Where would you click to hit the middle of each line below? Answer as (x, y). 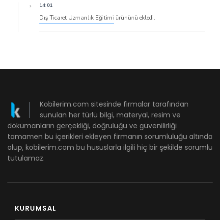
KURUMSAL (36, 208)
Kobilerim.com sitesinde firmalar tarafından (114, 104)
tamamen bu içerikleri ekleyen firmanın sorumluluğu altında (110, 137)
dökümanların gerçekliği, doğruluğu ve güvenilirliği (92, 126)
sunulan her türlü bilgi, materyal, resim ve (110, 115)
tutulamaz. (26, 158)
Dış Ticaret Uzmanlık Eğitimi (77, 18)
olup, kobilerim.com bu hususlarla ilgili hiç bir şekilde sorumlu (110, 148)
